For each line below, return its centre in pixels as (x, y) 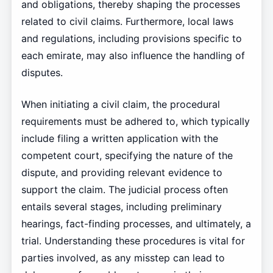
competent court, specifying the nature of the (127, 156)
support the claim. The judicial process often (124, 190)
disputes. (42, 73)
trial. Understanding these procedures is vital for (133, 241)
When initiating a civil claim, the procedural (120, 105)
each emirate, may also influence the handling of (133, 56)
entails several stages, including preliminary (121, 207)
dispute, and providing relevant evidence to (122, 173)
